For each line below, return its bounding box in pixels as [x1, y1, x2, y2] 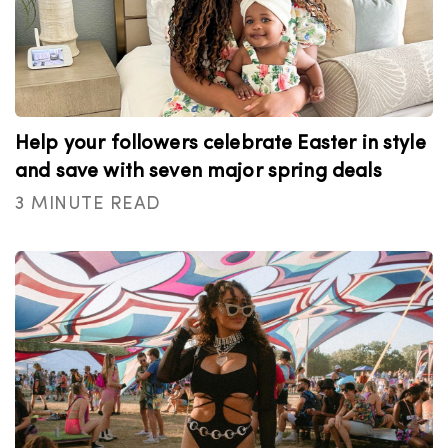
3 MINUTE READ [15, 195, 161, 214]
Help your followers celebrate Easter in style [15, 134, 426, 154]
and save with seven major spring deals [15, 162, 382, 182]
